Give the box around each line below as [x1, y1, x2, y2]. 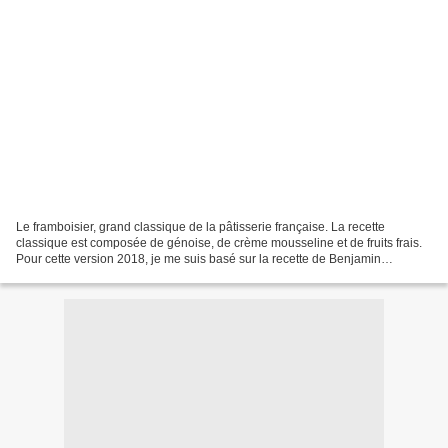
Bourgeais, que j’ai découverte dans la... [16, 267, 234, 282]
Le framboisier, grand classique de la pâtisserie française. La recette [16, 219, 385, 234]
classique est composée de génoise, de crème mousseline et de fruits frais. [16, 235, 422, 250]
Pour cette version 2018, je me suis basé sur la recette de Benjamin [16, 251, 381, 266]
